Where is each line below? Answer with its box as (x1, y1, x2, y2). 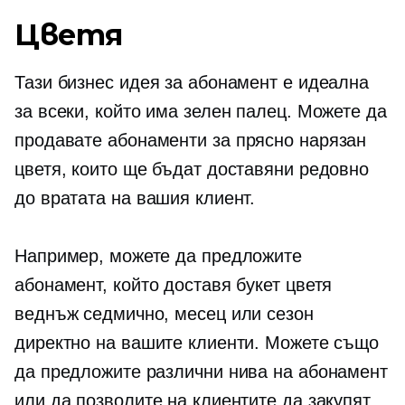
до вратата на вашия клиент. (14, 188, 256, 209)
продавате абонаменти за (14, 130, 236, 151)
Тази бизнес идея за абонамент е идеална (14, 72, 370, 93)
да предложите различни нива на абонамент (14, 362, 388, 382)
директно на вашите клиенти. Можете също (14, 333, 380, 353)
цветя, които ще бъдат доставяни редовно (14, 159, 370, 180)
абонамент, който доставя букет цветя (14, 275, 333, 296)
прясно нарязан (235, 130, 367, 151)
